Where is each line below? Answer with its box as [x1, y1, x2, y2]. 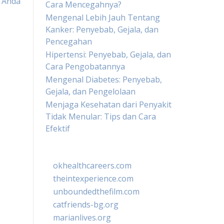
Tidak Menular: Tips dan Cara [45, 111, 156, 122]
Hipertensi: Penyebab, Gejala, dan [45, 49, 171, 60]
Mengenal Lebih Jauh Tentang [45, 12, 160, 23]
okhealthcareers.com [53, 160, 131, 171]
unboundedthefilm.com [53, 186, 139, 197]
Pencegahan [45, 36, 92, 47]
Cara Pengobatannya [45, 61, 125, 72]
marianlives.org [53, 212, 111, 223]
